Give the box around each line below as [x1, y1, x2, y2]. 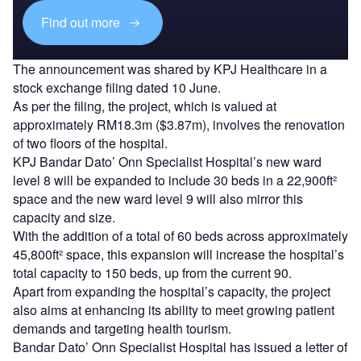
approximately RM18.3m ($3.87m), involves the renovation [13, 114, 345, 134]
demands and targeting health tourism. [13, 318, 234, 338]
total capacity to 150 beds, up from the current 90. [13, 263, 295, 282]
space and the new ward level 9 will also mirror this [13, 189, 303, 208]
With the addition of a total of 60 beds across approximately [13, 226, 348, 245]
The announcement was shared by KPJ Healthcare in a [13, 59, 327, 78]
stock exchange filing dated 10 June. [13, 77, 227, 97]
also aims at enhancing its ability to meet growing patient [13, 300, 334, 319]
